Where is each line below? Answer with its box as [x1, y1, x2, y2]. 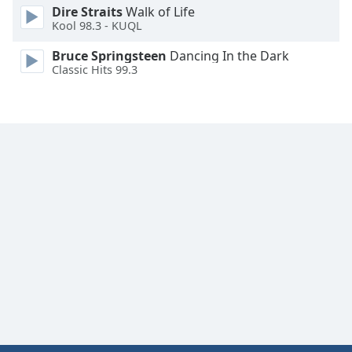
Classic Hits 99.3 [52, 62, 137, 78]
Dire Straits [52, 2, 123, 20]
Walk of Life [123, 2, 195, 20]
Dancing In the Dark [167, 46, 289, 64]
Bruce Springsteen [52, 46, 167, 64]
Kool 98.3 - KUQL [52, 18, 142, 34]
